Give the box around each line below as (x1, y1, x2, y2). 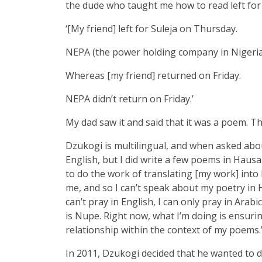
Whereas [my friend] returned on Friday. (65, 68, 241, 82)
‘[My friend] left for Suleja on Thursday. (65, 22, 237, 35)
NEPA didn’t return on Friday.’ (65, 92, 194, 105)
